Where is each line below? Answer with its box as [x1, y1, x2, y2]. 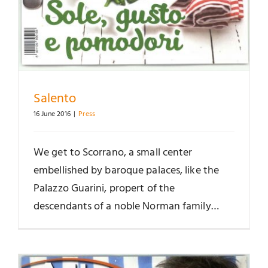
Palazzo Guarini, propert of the [33, 179, 175, 197]
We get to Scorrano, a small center [33, 144, 193, 162]
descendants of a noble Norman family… [33, 197, 219, 215]
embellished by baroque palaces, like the [33, 162, 220, 179]
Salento [33, 88, 76, 109]
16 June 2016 [33, 108, 71, 120]
